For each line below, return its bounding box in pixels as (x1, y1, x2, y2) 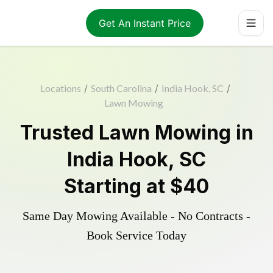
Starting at (64, 174, 170, 198)
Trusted (19, 121, 99, 144)
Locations (40, 82, 81, 94)
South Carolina (90, 82, 152, 94)
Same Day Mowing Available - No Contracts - (23, 209, 250, 222)
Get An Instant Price (98, 16, 191, 29)
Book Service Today (87, 229, 186, 242)
